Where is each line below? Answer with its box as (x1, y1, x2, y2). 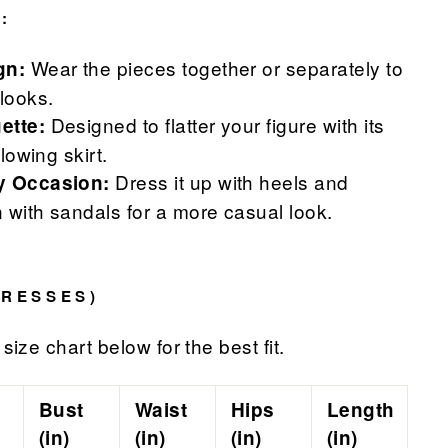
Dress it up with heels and (109, 168, 349, 196)
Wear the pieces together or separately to (25, 54, 404, 82)
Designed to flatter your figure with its (45, 111, 385, 139)
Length (327, 396, 395, 424)
